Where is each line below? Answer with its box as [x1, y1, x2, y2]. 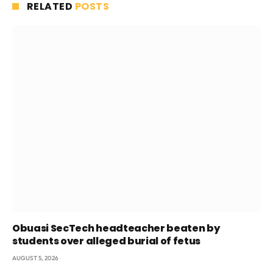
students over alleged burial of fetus [12, 233, 201, 248]
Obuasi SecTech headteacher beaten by [12, 221, 220, 235]
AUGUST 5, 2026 [12, 253, 58, 262]
